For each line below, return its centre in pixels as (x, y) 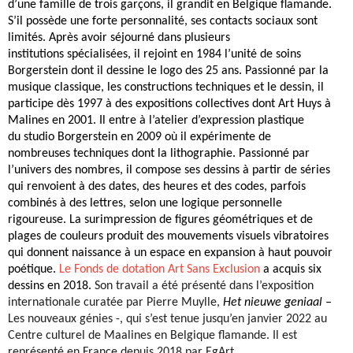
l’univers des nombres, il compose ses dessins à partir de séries (169, 171)
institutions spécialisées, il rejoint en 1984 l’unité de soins (154, 55)
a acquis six (291, 270)
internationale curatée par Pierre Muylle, (114, 303)
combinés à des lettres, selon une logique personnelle (145, 204)
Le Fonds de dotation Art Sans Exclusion (160, 270)
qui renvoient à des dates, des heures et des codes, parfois (157, 187)
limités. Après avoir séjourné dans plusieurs (119, 38)
